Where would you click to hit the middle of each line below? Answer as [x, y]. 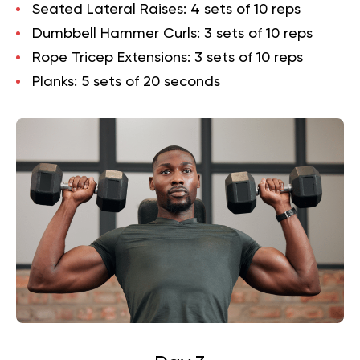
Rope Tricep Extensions [110, 58]
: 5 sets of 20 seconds [147, 82]
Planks [53, 82]
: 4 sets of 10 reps [242, 10]
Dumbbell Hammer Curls [115, 34]
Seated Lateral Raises [108, 10]
